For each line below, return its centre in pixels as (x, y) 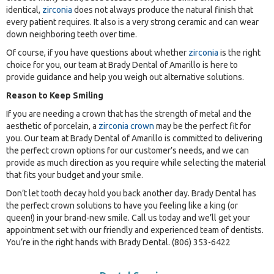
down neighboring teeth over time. (72, 34)
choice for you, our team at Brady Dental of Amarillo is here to (122, 65)
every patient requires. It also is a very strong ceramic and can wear (132, 22)
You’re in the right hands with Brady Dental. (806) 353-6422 (118, 242)
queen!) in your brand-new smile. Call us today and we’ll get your (128, 217)
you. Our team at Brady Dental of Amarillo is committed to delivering (134, 138)
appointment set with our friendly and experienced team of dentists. (135, 230)
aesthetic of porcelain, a (52, 126)
